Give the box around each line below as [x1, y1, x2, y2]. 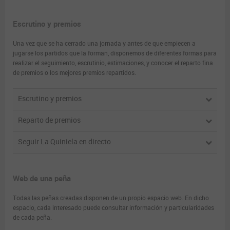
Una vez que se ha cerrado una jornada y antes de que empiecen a [13, 40, 196, 48]
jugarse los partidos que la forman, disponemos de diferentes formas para [13, 50, 217, 57]
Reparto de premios [18, 116, 81, 125]
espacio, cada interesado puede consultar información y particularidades [13, 204, 214, 212]
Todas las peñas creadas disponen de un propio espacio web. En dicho [13, 194, 209, 202]
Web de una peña [13, 174, 71, 183]
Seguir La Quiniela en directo [18, 138, 111, 147]
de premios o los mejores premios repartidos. [13, 69, 136, 77]
